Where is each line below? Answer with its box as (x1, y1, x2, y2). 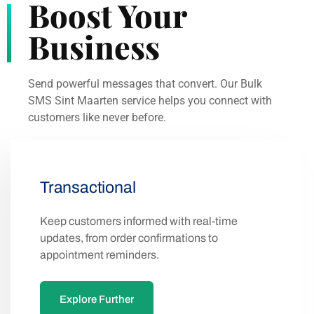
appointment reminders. (40, 249, 159, 261)
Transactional (40, 179, 136, 197)
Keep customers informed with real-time (40, 215, 238, 228)
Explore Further (60, 294, 134, 306)
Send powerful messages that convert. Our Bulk (28, 77, 262, 91)
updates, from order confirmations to (40, 232, 218, 245)
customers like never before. (28, 111, 166, 125)
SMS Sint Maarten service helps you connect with (28, 94, 272, 108)
